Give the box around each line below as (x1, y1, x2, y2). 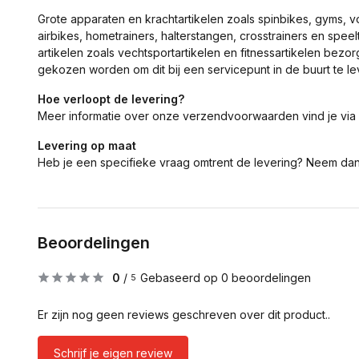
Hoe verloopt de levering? (38, 92, 184, 106)
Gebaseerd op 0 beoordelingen (140, 271, 311, 284)
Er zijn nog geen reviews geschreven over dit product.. (38, 308, 330, 321)
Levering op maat (38, 139, 136, 152)
